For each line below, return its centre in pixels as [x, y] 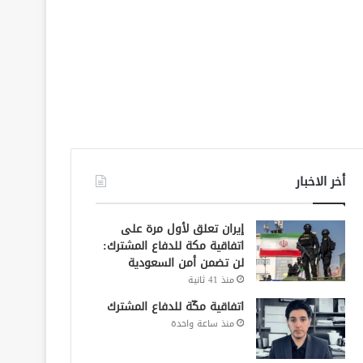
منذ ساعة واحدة [202, 323]
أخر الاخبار [320, 181]
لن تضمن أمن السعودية [186, 263]
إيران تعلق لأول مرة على [182, 228]
